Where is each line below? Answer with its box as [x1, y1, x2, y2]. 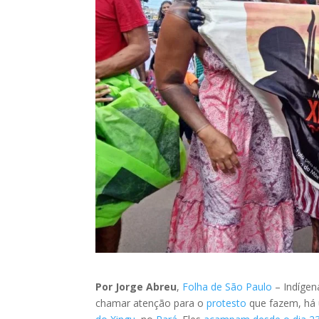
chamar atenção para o [95, 296, 207, 310]
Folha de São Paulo [182, 279, 273, 293]
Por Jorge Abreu [95, 279, 177, 293]
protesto [206, 296, 247, 310]
